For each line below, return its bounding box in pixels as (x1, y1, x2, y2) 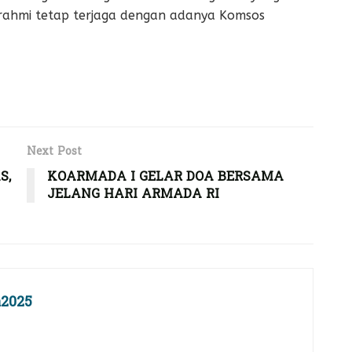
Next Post (27, 141, 82, 162)
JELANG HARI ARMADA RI (47, 182, 219, 206)
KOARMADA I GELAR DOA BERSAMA (47, 165, 284, 189)
